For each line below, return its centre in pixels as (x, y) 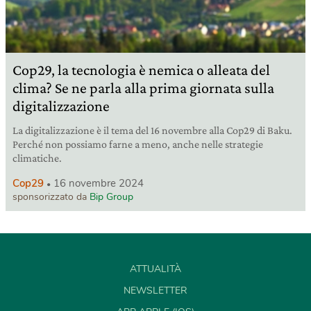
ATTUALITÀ (155, 269)
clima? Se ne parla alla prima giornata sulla (143, 87)
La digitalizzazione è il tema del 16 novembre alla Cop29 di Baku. (152, 130)
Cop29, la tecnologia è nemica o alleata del (141, 69)
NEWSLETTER (155, 290)
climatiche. (37, 158)
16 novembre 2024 (99, 183)
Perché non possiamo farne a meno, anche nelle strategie (138, 144)
